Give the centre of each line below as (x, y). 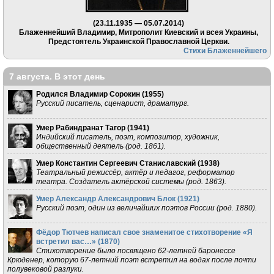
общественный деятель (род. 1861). (101, 146)
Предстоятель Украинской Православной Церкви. (139, 42)
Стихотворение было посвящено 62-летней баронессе (135, 251)
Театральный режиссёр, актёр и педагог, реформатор (135, 172)
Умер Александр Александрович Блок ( (108, 199)
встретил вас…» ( (68, 242)
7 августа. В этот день (57, 77)
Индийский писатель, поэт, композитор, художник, (128, 137)
